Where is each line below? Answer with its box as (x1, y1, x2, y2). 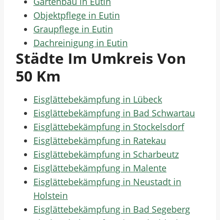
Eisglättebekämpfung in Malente (33, 162, 166, 174)
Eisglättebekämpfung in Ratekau (33, 135, 166, 146)
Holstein (33, 190, 68, 201)
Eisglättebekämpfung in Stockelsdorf (33, 121, 184, 133)
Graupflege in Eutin (33, 23, 113, 35)
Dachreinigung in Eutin (33, 37, 128, 49)
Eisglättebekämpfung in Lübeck (33, 93, 162, 105)
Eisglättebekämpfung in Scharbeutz (33, 148, 179, 160)
